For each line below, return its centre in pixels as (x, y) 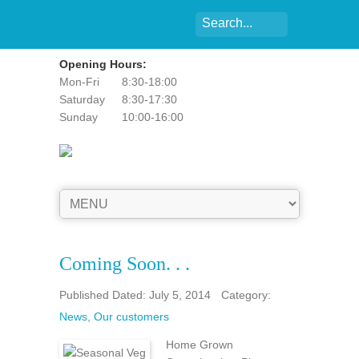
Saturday (82, 99)
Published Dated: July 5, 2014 (135, 295)
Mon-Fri (79, 82)
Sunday (79, 117)
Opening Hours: (103, 64)
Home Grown (200, 345)
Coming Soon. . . (125, 264)
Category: (246, 295)
